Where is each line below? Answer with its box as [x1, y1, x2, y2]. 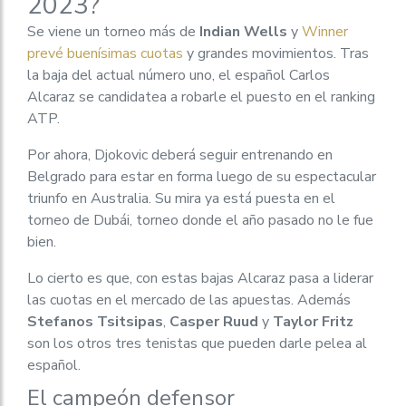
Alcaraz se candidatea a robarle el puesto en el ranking [27, 87, 375, 107]
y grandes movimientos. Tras [183, 43, 369, 63]
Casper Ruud [169, 312, 258, 332]
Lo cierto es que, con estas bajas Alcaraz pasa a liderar [27, 268, 373, 288]
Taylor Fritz [273, 312, 353, 332]
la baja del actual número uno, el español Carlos [27, 65, 330, 85]
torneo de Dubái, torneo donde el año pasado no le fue [27, 210, 373, 230]
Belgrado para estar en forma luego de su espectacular [27, 167, 376, 187]
